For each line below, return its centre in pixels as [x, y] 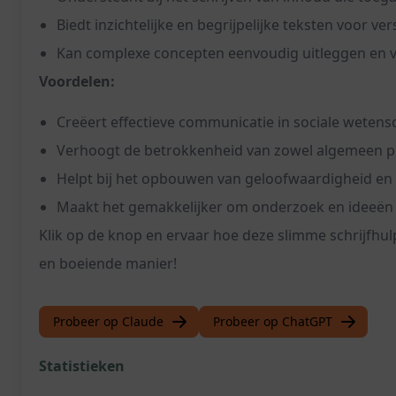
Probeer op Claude [108, 321]
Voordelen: [77, 81]
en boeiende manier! [108, 263]
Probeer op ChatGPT [273, 321]
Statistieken [82, 366]
